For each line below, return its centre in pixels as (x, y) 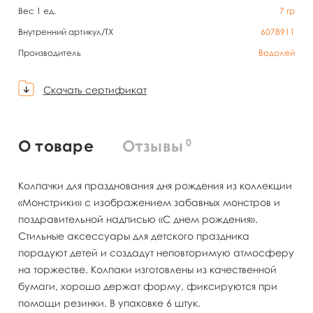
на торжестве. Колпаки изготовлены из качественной (147, 269)
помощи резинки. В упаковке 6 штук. (109, 303)
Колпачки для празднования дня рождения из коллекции (155, 185)
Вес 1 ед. (37, 11)
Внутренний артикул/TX (66, 32)
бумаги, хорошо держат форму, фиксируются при (148, 286)
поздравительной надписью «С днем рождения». (138, 219)
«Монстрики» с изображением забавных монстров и (149, 202)
